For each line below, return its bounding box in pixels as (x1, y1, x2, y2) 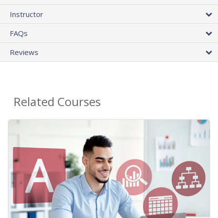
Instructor (10, 9, 43, 19)
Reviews (10, 47, 38, 57)
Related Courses (14, 93, 101, 109)
